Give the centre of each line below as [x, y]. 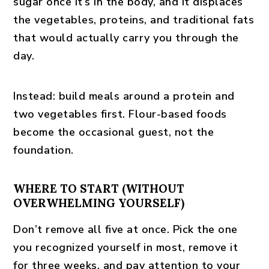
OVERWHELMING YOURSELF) [99, 203]
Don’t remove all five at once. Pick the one [125, 229]
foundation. [44, 150]
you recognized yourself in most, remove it [126, 247]
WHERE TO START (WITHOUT [99, 189]
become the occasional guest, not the [114, 132]
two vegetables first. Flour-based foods [120, 114]
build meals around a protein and [145, 96]
